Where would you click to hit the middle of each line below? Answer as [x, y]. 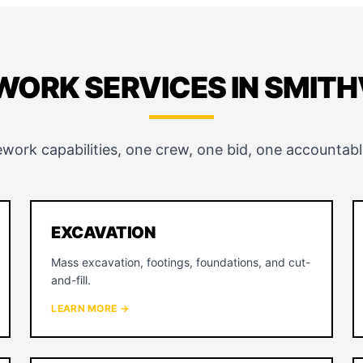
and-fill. [71, 280]
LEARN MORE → [90, 308]
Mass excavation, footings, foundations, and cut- [181, 262]
